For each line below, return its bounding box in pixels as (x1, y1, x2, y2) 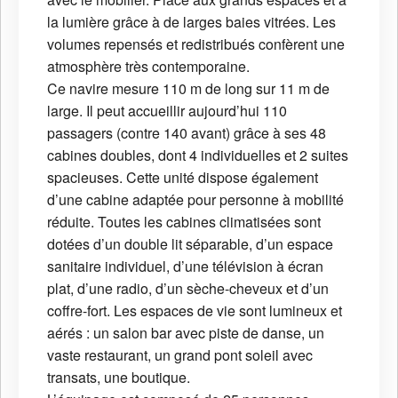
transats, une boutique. (47, 366, 190, 387)
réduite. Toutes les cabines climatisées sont (47, 211, 321, 232)
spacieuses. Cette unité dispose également (47, 166, 318, 187)
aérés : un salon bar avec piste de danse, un (47, 322, 324, 343)
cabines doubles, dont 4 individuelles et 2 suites (47, 144, 348, 165)
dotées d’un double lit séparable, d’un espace (47, 233, 333, 254)
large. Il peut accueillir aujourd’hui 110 (47, 99, 287, 121)
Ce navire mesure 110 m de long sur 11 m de (47, 77, 330, 99)
